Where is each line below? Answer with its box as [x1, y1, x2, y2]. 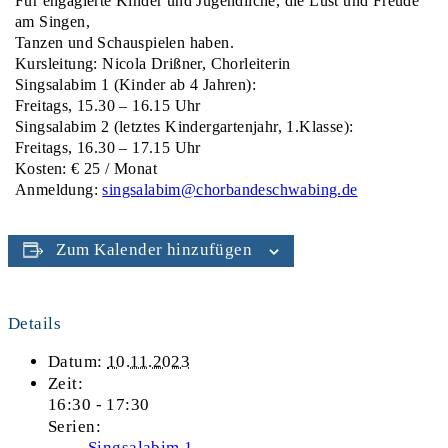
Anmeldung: [15, 180, 103, 198]
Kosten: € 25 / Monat [15, 159, 157, 177]
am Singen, [15, 12, 91, 30]
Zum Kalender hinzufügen [56, 239, 253, 259]
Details [8, 313, 61, 333]
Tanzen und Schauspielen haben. [15, 33, 234, 51]
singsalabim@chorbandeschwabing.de [102, 180, 358, 198]
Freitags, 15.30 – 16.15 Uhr [15, 96, 201, 114]
